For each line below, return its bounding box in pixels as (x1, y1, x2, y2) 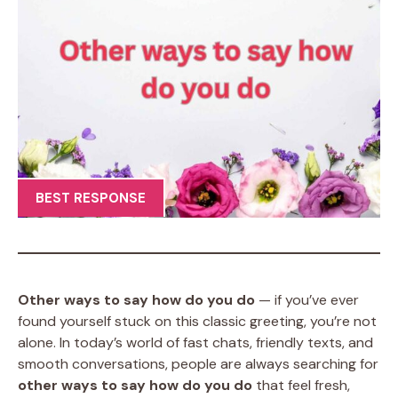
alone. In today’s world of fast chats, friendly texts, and (18, 333, 373, 352)
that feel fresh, (252, 376, 350, 394)
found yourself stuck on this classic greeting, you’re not (18, 312, 377, 330)
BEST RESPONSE (36, 189, 146, 207)
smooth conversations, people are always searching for (18, 354, 378, 373)
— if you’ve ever (255, 291, 359, 309)
